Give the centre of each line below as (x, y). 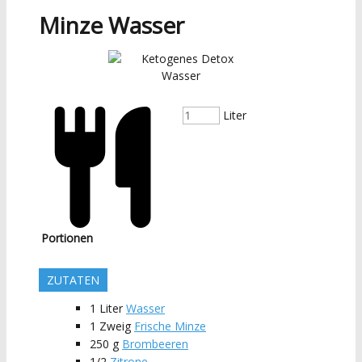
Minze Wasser (112, 25)
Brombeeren (155, 343)
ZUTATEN (73, 280)
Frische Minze (170, 326)
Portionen (67, 238)
